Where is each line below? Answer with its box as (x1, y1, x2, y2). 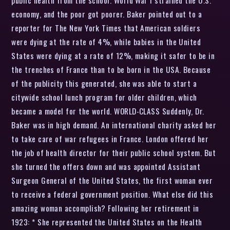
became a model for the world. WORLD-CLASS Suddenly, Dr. (11, 105, 204, 117)
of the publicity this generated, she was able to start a (11, 77, 197, 89)
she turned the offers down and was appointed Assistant (11, 160, 201, 172)
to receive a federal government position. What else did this (11, 188, 214, 200)
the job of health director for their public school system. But (11, 146, 216, 158)
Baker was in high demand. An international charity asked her (11, 119, 217, 130)
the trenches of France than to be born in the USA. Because (11, 63, 211, 75)
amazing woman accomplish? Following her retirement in (11, 202, 199, 214)
